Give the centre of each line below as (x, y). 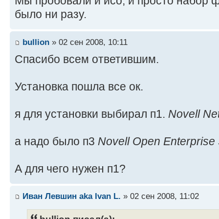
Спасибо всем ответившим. (87, 59)
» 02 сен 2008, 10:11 (88, 42)
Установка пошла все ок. (79, 86)
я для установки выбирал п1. (91, 114)
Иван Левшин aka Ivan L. (72, 196)
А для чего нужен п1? (70, 168)
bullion (36, 42)
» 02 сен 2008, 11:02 (160, 196)
